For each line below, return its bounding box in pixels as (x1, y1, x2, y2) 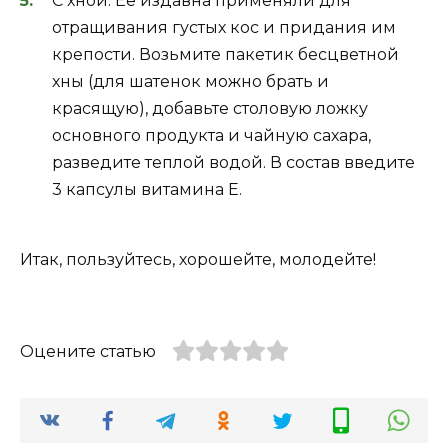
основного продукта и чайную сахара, (52, 126, 371, 146)
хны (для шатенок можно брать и (52, 72, 329, 92)
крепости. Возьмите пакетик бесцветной (52, 45, 399, 65)
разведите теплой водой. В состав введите (52, 153, 415, 173)
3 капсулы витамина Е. (52, 180, 242, 200)
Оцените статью (20, 342, 156, 362)
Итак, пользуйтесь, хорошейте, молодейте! (20, 250, 376, 270)
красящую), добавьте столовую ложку (52, 99, 368, 119)
